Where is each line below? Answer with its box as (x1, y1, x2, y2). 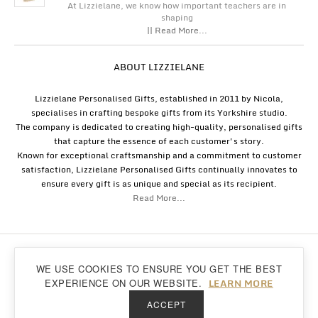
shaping (160, 11, 193, 25)
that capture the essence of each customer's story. (54, 134, 264, 148)
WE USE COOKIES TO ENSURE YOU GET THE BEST (35, 262, 283, 275)
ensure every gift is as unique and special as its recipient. (41, 177, 277, 191)
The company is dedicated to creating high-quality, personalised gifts (16, 120, 302, 134)
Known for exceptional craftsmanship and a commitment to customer (16, 148, 302, 163)
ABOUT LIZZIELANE (114, 59, 204, 75)
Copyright (14, 250, 50, 262)
